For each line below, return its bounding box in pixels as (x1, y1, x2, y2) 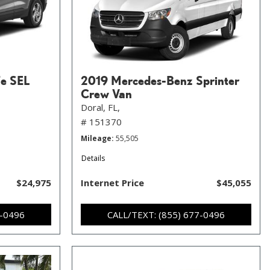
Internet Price (81, 177, 144, 189)
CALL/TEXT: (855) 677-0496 (107, 209, 225, 221)
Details (81, 153, 105, 163)
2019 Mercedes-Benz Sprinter (81, 73, 239, 87)
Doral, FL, (81, 101, 120, 113)
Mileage (81, 133, 111, 143)
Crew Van (81, 86, 132, 101)
